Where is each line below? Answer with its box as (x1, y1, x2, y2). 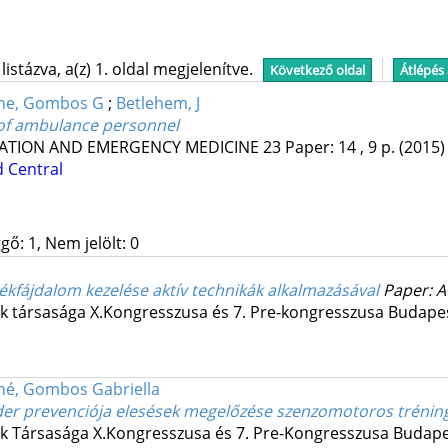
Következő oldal (269, 61, 365, 79)
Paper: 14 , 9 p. (284, 136, 399, 159)
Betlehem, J (115, 92, 200, 115)
